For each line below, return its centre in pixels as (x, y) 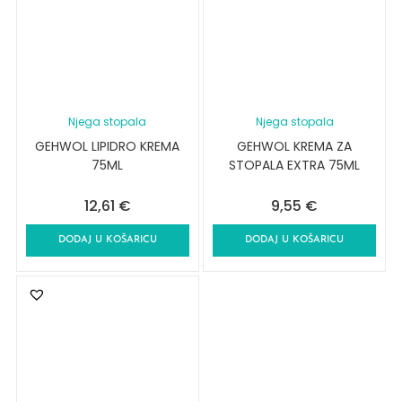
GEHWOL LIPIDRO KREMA (108, 147)
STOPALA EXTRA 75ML (295, 166)
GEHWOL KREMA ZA (295, 147)
